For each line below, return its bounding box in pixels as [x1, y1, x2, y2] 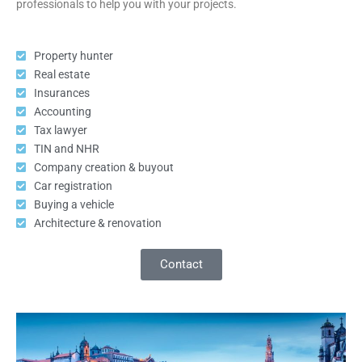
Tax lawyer [34, 124, 88, 137]
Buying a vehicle [34, 198, 115, 211]
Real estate [34, 68, 90, 81]
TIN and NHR [34, 142, 100, 155]
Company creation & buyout [34, 161, 175, 174]
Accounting [34, 105, 92, 118]
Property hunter [34, 49, 114, 62]
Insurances [34, 86, 90, 99]
